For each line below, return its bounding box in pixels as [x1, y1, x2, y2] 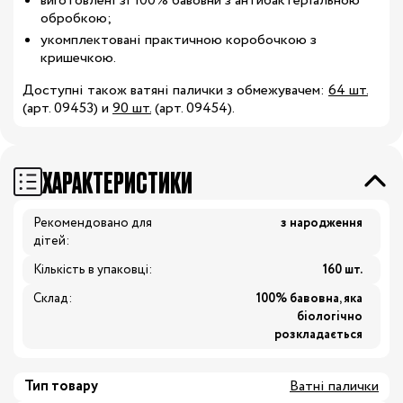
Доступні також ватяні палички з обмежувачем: [22, 80, 328, 101]
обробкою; [40, 8, 112, 29]
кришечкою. [40, 48, 116, 68]
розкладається [274, 326, 363, 344]
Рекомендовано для [33, 214, 152, 232]
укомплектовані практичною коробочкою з [40, 30, 317, 50]
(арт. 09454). [151, 98, 237, 119]
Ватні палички [290, 376, 379, 397]
